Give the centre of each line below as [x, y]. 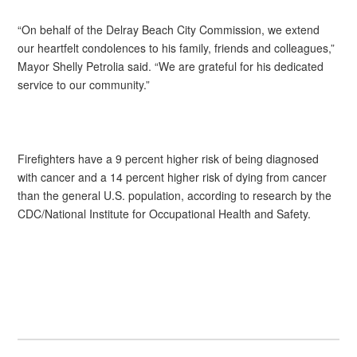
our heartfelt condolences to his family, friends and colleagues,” [177, 48]
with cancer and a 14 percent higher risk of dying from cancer [173, 177]
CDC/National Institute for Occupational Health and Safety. [165, 214]
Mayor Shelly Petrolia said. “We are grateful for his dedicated [171, 67]
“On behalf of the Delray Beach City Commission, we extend [169, 30]
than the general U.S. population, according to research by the [175, 196]
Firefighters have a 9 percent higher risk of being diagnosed [169, 159]
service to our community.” [84, 85]
